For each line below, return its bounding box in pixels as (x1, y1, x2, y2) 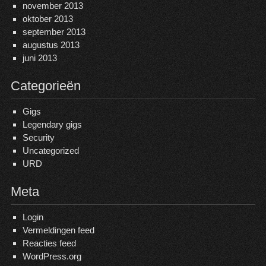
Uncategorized (22, 145, 79, 156)
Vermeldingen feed (22, 225, 94, 236)
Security (22, 132, 55, 143)
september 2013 (22, 27, 85, 37)
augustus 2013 (22, 40, 80, 50)
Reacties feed (22, 238, 76, 249)
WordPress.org (22, 251, 81, 262)
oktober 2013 (22, 14, 73, 24)
